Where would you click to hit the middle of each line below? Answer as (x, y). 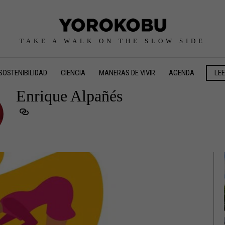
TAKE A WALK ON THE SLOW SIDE (113, 41)
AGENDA (182, 73)
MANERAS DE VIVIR (127, 73)
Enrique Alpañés (70, 96)
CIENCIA (73, 73)
